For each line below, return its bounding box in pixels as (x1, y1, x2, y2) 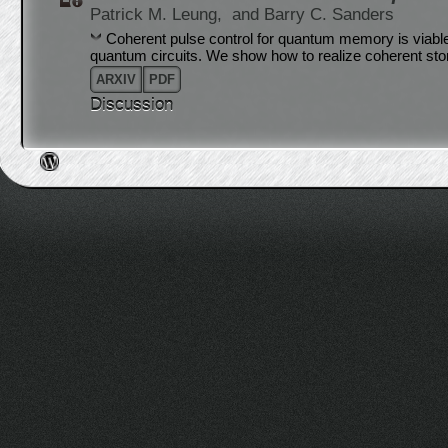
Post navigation (40, 135, 174, 155)
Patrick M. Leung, (90, 5, 227, 24)
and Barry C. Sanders (232, 5, 394, 24)
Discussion (90, 95, 173, 114)
